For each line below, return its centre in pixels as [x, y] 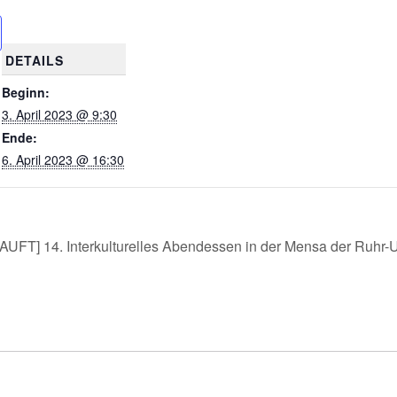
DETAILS [34, 60]
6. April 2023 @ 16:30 [63, 159]
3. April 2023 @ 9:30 [60, 114]
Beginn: [26, 92]
